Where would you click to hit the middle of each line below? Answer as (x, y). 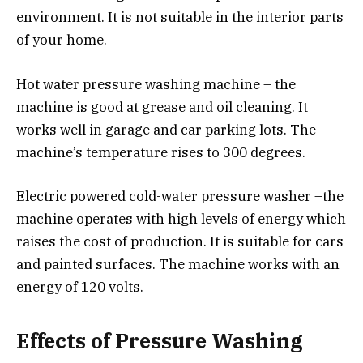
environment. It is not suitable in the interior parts (180, 17)
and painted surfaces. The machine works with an (178, 264)
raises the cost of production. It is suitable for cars (180, 241)
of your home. (62, 40)
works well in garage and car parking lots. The (166, 129)
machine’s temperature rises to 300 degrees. (161, 152)
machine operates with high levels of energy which (181, 218)
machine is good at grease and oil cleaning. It (162, 107)
